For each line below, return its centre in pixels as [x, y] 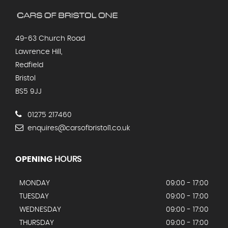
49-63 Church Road [50, 39]
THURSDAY [37, 223]
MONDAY [35, 183]
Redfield [29, 65]
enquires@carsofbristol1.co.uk [78, 129]
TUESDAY [34, 197]
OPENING [34, 160]
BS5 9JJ [28, 92]
